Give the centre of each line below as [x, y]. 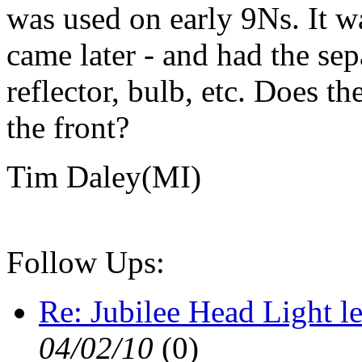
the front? [68, 128]
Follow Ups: [86, 263]
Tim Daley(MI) [104, 177]
